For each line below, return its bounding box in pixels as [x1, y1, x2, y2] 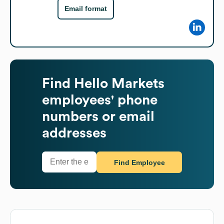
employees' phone [42, 92, 157, 107]
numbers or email [42, 109, 154, 123]
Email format [64, 4, 107, 13]
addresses [42, 125, 106, 140]
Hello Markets [74, 76, 164, 90]
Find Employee [113, 158, 165, 167]
